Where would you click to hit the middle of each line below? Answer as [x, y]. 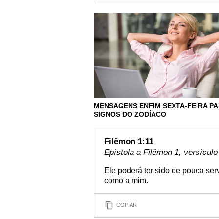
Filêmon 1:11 [129, 141]
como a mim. [126, 180]
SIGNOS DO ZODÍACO [130, 114]
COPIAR [127, 205]
